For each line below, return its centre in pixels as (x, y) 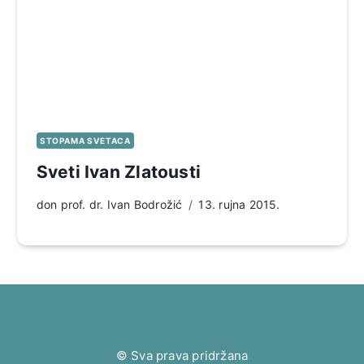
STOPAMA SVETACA (85, 140)
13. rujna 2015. (239, 204)
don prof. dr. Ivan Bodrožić (109, 204)
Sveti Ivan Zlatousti (118, 171)
